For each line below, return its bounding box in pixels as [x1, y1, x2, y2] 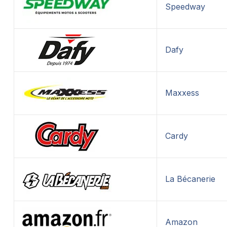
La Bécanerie [165, 174, 216, 184]
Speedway [165, 2, 206, 12]
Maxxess [165, 88, 200, 98]
